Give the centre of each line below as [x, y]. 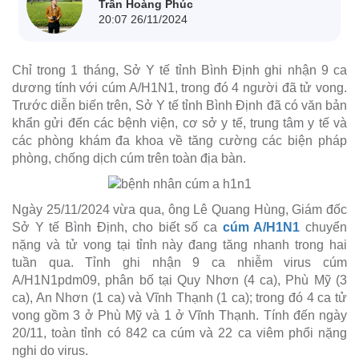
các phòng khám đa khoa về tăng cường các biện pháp [179, 140]
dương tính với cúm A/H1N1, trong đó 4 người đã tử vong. [179, 87]
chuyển [324, 228]
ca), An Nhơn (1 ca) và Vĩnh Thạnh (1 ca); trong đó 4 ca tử [179, 298]
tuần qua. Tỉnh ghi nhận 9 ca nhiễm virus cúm [179, 263]
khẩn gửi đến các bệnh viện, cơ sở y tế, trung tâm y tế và [179, 123]
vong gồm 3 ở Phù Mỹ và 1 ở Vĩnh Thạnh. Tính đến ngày [179, 316]
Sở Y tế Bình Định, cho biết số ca [117, 228]
